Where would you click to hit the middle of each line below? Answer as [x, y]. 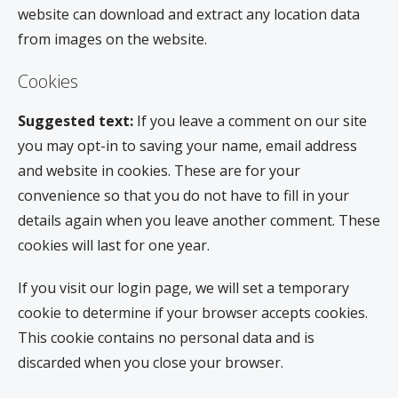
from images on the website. [112, 39]
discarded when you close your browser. [151, 362]
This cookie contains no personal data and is [166, 337]
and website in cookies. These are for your [159, 170]
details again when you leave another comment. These [199, 220]
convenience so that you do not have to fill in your [183, 195]
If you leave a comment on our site [252, 120]
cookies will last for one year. [114, 245]
